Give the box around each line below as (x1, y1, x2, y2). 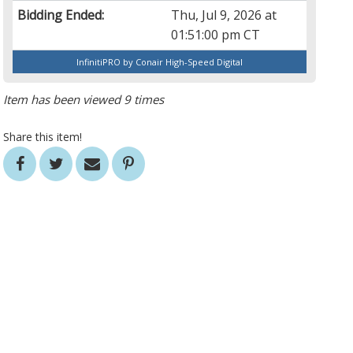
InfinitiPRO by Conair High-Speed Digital (76, 56, 243, 69)
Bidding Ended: (17, 6, 105, 24)
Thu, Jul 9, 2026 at (171, 6, 277, 24)
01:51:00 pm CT (171, 26, 261, 44)
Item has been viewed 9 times (3, 91, 165, 108)
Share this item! (3, 129, 83, 145)
